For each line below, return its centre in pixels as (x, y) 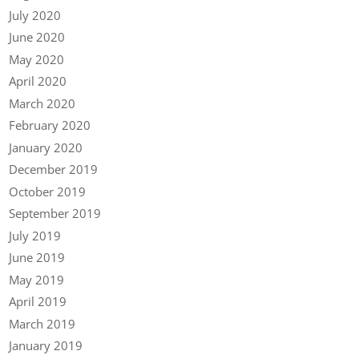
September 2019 (55, 214)
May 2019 (37, 279)
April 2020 (38, 81)
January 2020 (46, 147)
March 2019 (42, 323)
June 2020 (37, 37)
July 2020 (35, 15)
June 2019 (37, 258)
